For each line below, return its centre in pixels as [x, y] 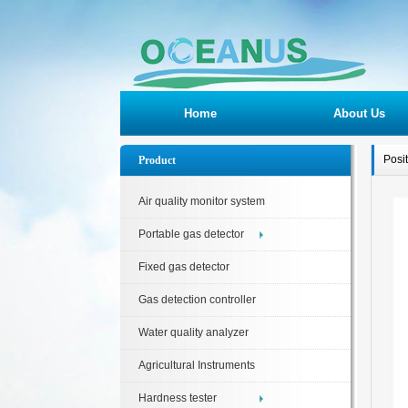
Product [157, 160]
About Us [359, 113]
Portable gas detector [191, 234]
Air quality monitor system [202, 201]
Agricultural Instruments [197, 365]
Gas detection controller [197, 300]
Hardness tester [178, 398]
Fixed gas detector [184, 267]
